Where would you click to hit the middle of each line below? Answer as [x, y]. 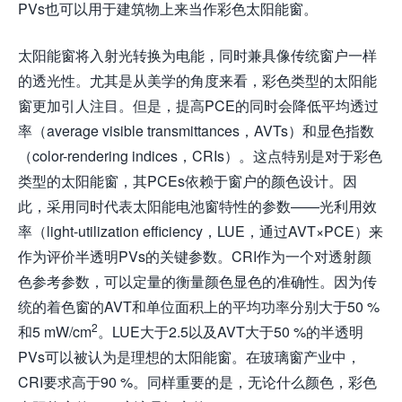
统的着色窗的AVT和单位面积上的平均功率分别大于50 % [199, 306]
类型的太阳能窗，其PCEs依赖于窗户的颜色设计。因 [188, 181]
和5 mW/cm [55, 332]
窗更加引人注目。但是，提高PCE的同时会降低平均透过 [198, 105]
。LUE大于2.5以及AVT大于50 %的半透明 [231, 332]
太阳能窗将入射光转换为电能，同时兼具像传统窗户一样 [197, 55]
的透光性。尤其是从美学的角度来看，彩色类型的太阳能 [197, 80]
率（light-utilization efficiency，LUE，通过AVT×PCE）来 [201, 231]
